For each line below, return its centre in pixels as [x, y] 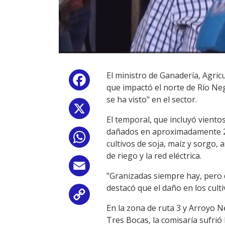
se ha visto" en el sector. [152, 100]
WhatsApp [111, 139]
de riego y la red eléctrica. [154, 156]
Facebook [110, 82]
